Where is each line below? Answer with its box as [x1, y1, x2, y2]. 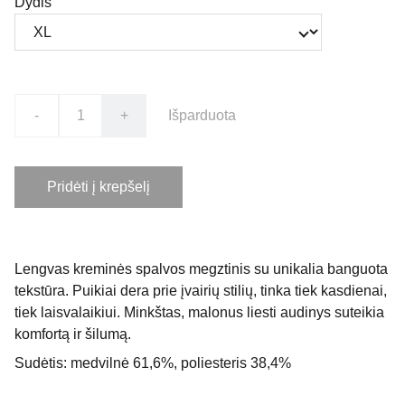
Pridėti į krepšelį [47, 179, 150, 194]
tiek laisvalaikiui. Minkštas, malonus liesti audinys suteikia [14, 305, 384, 320]
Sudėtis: [14, 355, 71, 371]
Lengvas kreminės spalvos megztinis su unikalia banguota [14, 261, 388, 277]
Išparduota [168, 108, 236, 123]
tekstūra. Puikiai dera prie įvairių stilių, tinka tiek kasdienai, [14, 283, 387, 298]
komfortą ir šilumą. [14, 326, 131, 342]
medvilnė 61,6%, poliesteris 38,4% [71, 355, 291, 371]
